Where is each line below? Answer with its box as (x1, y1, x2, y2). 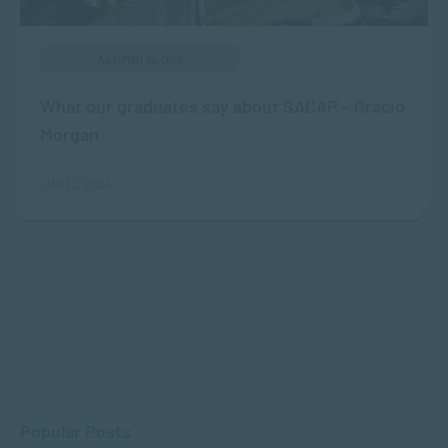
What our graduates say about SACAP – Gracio (40, 95, 405, 118)
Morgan (40, 123, 99, 146)
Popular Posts (20, 420, 131, 443)
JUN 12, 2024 (40, 177, 113, 192)
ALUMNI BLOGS (97, 52, 183, 67)
